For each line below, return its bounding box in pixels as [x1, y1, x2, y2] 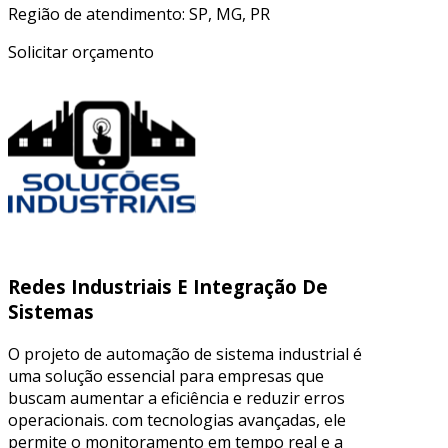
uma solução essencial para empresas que [8, 364, 324, 387]
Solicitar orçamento [8, 40, 154, 63]
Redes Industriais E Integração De [8, 274, 328, 300]
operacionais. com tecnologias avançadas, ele [8, 408, 346, 431]
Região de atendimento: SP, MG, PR [8, 2, 270, 25]
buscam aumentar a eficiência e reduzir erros [8, 386, 345, 409]
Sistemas [8, 299, 94, 325]
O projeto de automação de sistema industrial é [8, 342, 362, 365]
